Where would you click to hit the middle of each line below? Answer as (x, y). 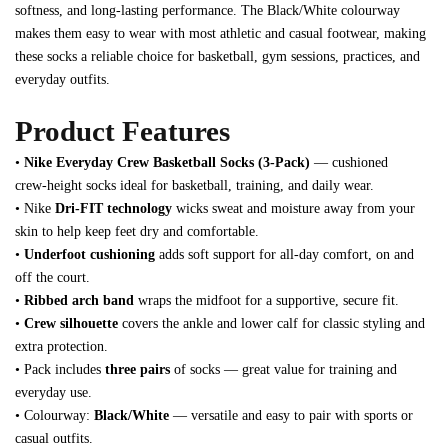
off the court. (52, 277)
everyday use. (53, 392)
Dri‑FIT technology (113, 208)
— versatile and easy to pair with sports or (291, 415)
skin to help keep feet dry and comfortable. (137, 231)
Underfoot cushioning (89, 254)
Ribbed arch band (79, 300)
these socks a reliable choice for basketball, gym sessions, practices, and (217, 56)
